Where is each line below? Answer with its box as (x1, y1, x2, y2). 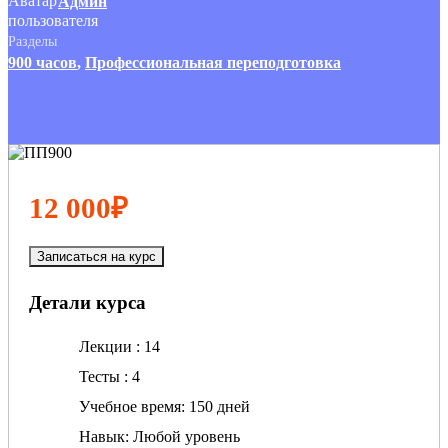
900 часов (8, 53, 77, 71)
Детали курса (29, 291, 146, 313)
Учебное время (79, 398, 181, 416)
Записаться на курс (37, 248, 156, 264)
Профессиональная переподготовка (85, 53, 341, 71)
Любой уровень (133, 428, 240, 446)
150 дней (189, 398, 250, 416)
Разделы (8, 33, 57, 49)
